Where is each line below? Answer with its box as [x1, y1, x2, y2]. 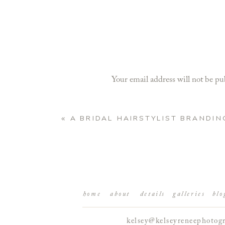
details [140, 191, 166, 197]
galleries [173, 191, 205, 197]
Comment [111, 97, 149, 105]
